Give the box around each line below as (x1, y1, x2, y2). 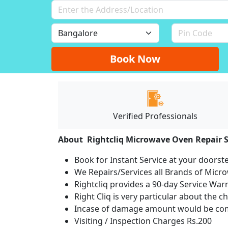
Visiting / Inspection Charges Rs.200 (74, 215, 212, 226)
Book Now (110, 51, 161, 66)
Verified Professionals (113, 110, 198, 122)
